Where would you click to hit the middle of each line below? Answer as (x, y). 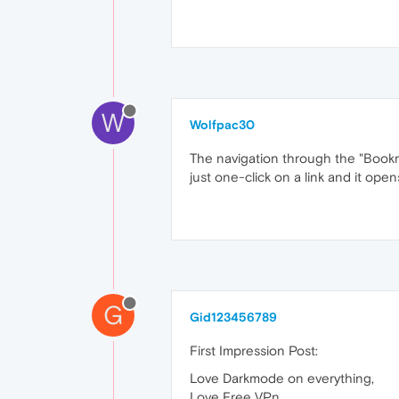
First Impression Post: (254, 351)
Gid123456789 (233, 318)
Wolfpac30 (222, 125)
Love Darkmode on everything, (282, 379)
